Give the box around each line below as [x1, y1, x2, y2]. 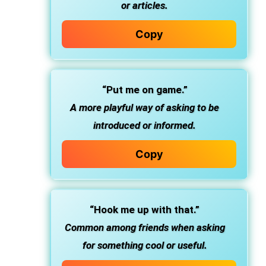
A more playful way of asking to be [70, 102, 219, 113]
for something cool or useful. [82, 239, 207, 251]
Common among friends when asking [64, 221, 225, 233]
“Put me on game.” [102, 84, 188, 96]
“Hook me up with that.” [90, 204, 199, 216]
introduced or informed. [93, 119, 196, 131]
